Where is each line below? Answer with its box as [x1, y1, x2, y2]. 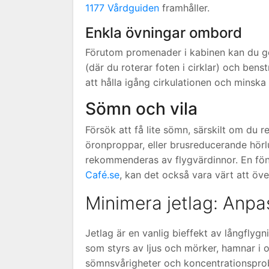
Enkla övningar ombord [85, 23, 242, 41]
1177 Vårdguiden [85, 1, 159, 14]
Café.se [85, 168, 119, 181]
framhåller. [159, 1, 210, 14]
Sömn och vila [85, 98, 198, 119]
